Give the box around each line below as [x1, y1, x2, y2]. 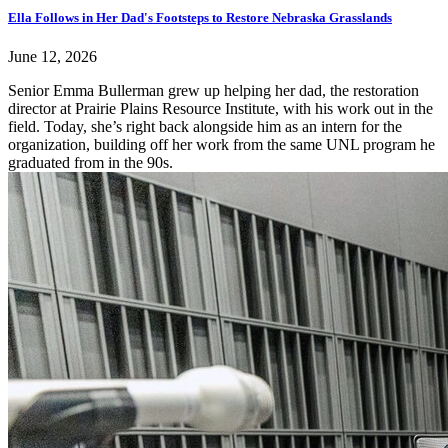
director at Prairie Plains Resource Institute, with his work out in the [8, 99, 433, 117]
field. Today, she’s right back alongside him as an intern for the [8, 117, 402, 135]
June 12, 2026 [8, 47, 97, 65]
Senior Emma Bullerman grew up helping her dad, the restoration [8, 81, 419, 99]
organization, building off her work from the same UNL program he [8, 135, 435, 153]
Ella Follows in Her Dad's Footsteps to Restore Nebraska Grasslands [8, 9, 392, 25]
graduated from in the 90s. [8, 153, 173, 171]
